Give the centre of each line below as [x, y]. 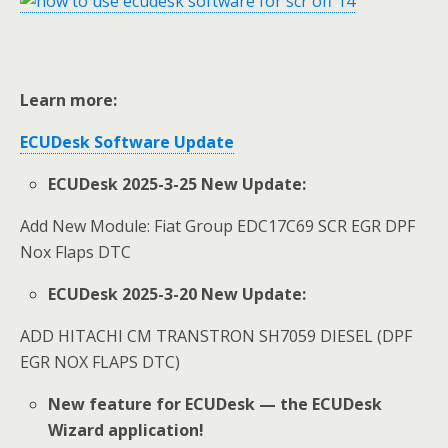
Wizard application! [126, 429]
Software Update [162, 141]
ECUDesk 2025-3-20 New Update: [177, 293]
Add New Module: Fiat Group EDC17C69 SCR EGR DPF [217, 225]
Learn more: [68, 99]
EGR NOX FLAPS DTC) [100, 361]
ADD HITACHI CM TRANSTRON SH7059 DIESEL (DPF [216, 335]
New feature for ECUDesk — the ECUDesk [215, 403]
